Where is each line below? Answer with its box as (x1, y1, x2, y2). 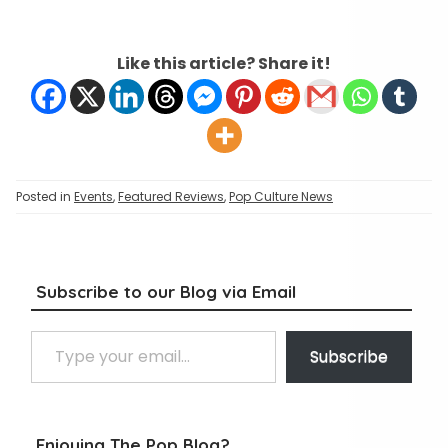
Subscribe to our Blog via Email (36, 281, 296, 302)
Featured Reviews (118, 188, 224, 205)
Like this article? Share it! (117, 52, 331, 75)
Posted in (16, 188, 74, 205)
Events (74, 188, 113, 205)
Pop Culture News (229, 188, 333, 205)
